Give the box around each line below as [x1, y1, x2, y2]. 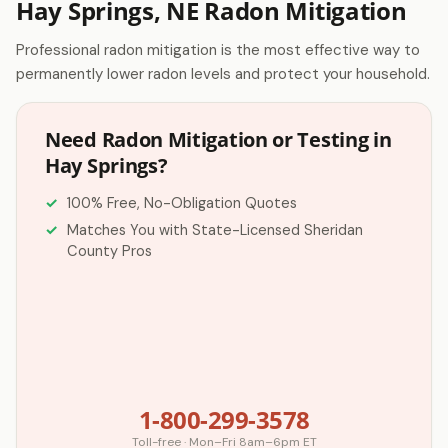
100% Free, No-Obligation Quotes [67, 194, 297, 212]
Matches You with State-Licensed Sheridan [67, 221, 363, 239]
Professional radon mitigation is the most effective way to [16, 40, 420, 60]
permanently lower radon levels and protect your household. [16, 64, 430, 84]
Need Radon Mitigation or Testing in [45, 126, 392, 153]
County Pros [67, 242, 152, 260]
